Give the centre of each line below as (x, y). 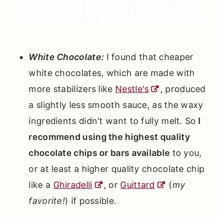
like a (41, 185)
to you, (187, 153)
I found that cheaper (149, 57)
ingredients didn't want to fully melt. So (112, 121)
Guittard (138, 185)
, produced (183, 89)
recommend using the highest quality (109, 137)
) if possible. (91, 201)
